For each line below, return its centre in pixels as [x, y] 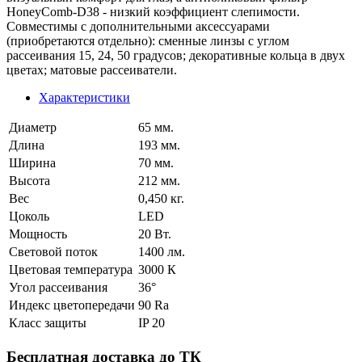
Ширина [32, 162]
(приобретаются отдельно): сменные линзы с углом [148, 40]
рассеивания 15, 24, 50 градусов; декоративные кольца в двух [176, 55]
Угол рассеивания [58, 287]
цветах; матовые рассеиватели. [92, 69]
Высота [29, 180]
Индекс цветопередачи [72, 305]
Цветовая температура [71, 269]
